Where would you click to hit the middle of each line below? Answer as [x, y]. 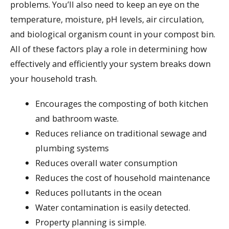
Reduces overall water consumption [107, 163]
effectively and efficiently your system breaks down [110, 64]
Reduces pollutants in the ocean [99, 192]
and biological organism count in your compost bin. [113, 34]
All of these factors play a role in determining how [109, 49]
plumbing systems [72, 148]
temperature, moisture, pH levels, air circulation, [107, 19]
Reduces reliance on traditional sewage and [121, 133]
